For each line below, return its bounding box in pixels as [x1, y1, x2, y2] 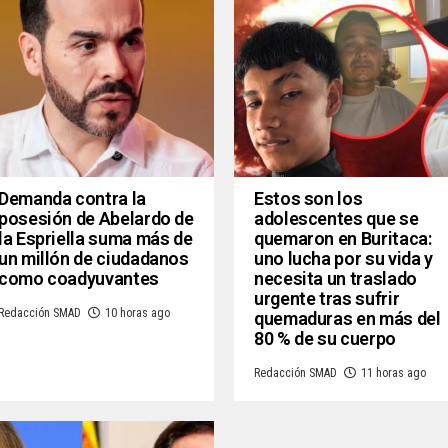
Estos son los [254, 188, 363, 210]
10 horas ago [105, 306, 170, 321]
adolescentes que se [254, 208, 419, 230]
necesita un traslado [254, 268, 417, 290]
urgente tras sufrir [254, 288, 400, 310]
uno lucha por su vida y [254, 248, 433, 270]
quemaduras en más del [254, 308, 441, 330]
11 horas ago [361, 366, 426, 381]
